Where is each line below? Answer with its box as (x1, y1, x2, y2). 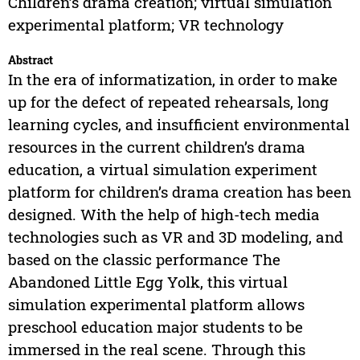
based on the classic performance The (7, 249, 280, 270)
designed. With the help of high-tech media (7, 204, 320, 225)
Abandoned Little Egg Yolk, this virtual (7, 272, 288, 292)
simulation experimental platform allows (7, 294, 305, 315)
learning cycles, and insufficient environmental (7, 114, 350, 135)
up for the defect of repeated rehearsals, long (7, 92, 329, 112)
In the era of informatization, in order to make (7, 69, 337, 90)
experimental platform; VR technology (7, 14, 284, 35)
